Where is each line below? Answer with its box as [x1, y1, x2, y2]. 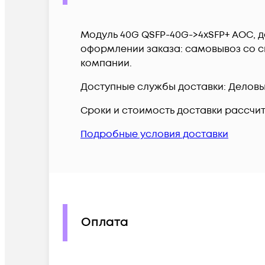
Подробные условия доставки [80, 127, 228, 141]
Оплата [81, 214, 128, 231]
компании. [80, 56, 132, 70]
